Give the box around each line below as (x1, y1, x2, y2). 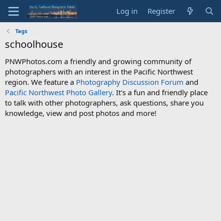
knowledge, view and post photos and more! (5, 108, 156, 118)
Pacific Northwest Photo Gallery (5, 87, 112, 97)
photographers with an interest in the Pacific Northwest (5, 67, 193, 76)
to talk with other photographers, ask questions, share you (5, 98, 204, 108)
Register (147, 6, 176, 16)
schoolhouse (5, 37, 63, 51)
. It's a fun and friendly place (112, 87, 208, 97)
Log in (116, 6, 138, 16)
